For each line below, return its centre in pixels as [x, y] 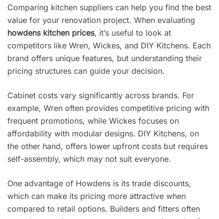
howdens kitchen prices [51, 33]
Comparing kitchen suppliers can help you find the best [109, 7]
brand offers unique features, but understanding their [105, 58]
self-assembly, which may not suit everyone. [89, 159]
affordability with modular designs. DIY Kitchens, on [103, 133]
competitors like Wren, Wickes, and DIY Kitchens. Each [109, 45]
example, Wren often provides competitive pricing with [108, 108]
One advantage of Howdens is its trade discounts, [99, 183]
